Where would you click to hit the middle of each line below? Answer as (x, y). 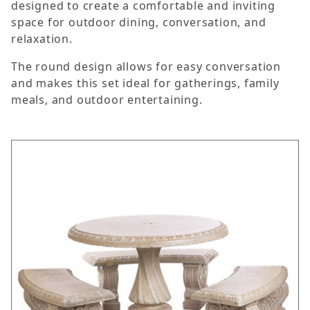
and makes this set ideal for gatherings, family (145, 83)
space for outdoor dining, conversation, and (139, 22)
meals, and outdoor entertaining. (107, 100)
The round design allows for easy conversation (146, 67)
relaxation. (42, 39)
